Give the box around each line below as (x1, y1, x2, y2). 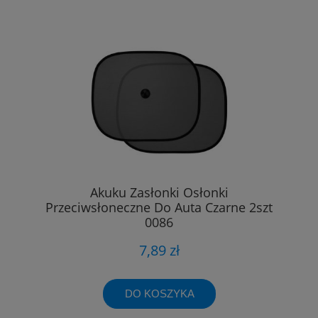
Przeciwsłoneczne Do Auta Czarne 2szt (45, 198, 273, 216)
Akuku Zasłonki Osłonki (89, 183, 229, 201)
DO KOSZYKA (124, 287, 194, 300)
